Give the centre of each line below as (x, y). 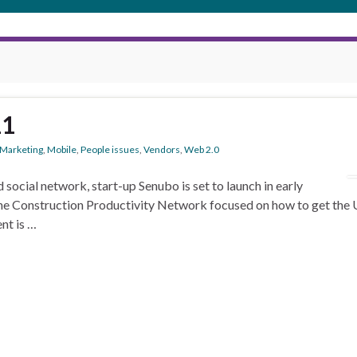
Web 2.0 (202, 149)
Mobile (62, 149)
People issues (110, 149)
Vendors (162, 149)
